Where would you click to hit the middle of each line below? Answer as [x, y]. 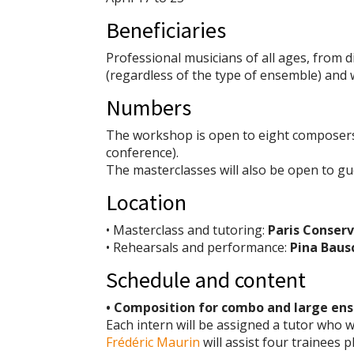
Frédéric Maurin [153, 343]
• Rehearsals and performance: [198, 248]
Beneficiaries [166, 30]
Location [147, 203]
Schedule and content [206, 280]
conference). [143, 153]
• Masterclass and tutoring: [187, 230]
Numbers [149, 108]
